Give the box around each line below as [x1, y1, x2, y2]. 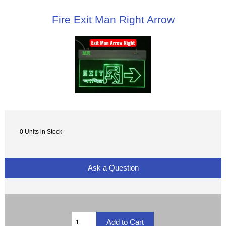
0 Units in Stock [20, 128, 63, 135]
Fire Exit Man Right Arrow [51, 14, 175, 26]
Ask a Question [85, 163, 141, 173]
